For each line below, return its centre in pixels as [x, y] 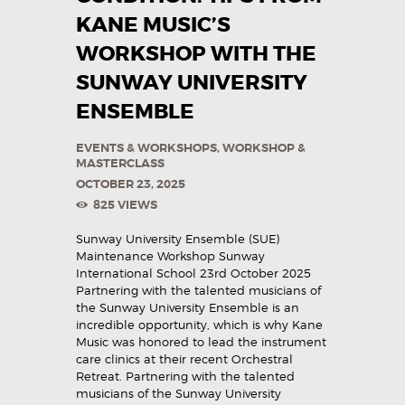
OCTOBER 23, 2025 [131, 184]
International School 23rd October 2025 [193, 273]
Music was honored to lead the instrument [201, 342]
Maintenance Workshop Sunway [170, 256]
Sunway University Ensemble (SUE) [178, 239]
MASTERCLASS [120, 163]
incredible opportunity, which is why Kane [199, 325]
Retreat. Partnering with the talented [185, 377]
